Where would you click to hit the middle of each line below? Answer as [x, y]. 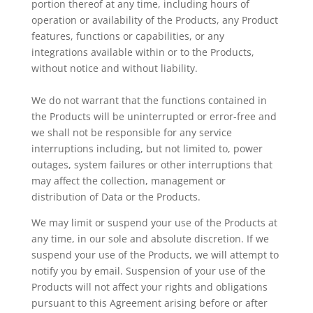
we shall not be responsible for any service [131, 132]
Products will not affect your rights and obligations [149, 287]
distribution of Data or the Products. [116, 197]
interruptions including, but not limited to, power [147, 148]
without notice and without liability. [116, 68]
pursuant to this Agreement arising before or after [149, 303]
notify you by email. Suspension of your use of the [148, 271]
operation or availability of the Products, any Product [154, 20]
